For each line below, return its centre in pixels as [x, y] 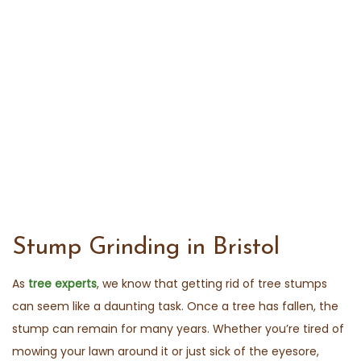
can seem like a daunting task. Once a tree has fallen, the [175, 307]
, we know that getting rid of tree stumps [212, 284]
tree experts [62, 284]
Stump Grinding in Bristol [146, 248]
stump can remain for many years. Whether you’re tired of [178, 329]
